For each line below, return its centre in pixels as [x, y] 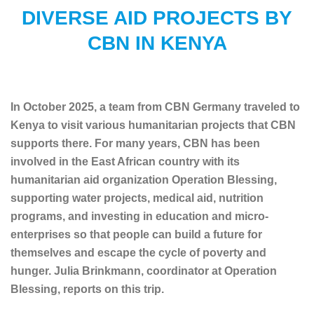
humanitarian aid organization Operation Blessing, [144, 179]
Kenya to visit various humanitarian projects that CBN [153, 125]
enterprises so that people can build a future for [136, 234]
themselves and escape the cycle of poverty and [138, 252]
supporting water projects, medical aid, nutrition [137, 198]
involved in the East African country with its [125, 161]
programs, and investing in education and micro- [139, 216]
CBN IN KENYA [157, 43]
